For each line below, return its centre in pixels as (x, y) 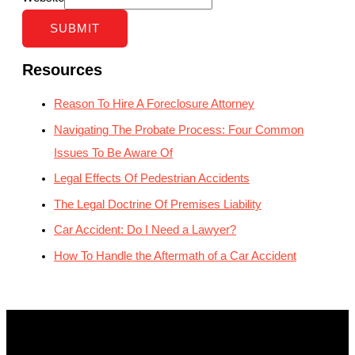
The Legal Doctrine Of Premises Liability (158, 204)
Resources (62, 70)
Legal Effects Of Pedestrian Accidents (152, 179)
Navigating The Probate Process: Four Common (179, 130)
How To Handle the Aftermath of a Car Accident (175, 256)
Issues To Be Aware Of (113, 153)
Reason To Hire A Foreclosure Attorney (154, 103)
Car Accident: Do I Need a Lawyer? (145, 230)
